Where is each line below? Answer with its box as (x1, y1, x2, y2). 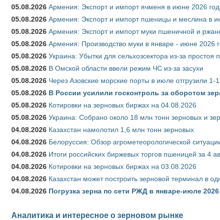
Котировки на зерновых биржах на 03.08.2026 (49, 162, 196, 170)
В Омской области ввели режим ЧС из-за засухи (49, 64, 203, 72)
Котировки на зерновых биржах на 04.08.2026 (49, 101, 196, 109)
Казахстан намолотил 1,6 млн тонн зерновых (49, 125, 194, 134)
